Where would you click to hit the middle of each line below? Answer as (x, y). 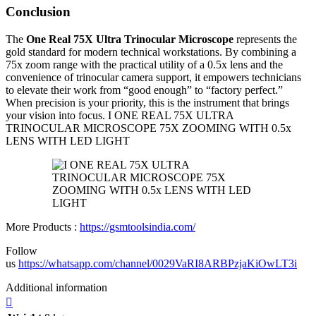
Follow (22, 250)
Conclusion (38, 11)
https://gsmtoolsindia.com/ (138, 226)
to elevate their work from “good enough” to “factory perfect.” (144, 90)
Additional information (56, 287)
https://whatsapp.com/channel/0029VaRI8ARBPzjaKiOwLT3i (158, 263)
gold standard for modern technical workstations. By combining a (151, 51)
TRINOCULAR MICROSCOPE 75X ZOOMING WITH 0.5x (148, 128)
